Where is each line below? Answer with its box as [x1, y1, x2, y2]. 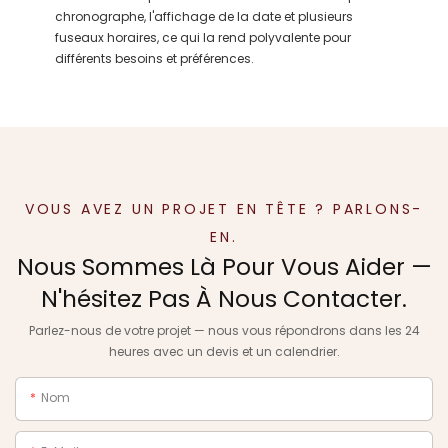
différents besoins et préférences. [55, 50, 254, 67]
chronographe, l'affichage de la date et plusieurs [55, 8, 353, 25]
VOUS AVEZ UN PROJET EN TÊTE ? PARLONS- [24, 199, 424, 220]
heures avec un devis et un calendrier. [108, 342, 340, 360]
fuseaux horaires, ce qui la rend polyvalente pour [55, 29, 351, 46]
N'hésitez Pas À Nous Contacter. [41, 283, 407, 316]
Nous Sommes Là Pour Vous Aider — [16, 251, 432, 284]
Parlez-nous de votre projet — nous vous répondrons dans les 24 [28, 321, 420, 339]
